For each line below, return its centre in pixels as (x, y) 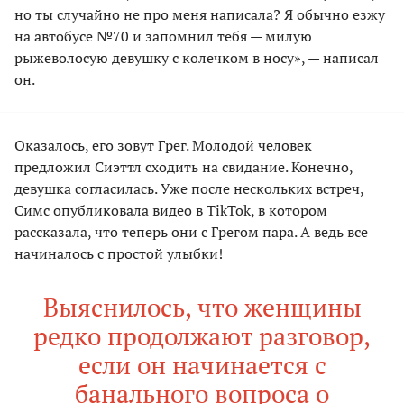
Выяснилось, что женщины (202, 307)
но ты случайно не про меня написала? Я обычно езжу (200, 14)
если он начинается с (202, 364)
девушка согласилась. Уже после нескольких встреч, (189, 188)
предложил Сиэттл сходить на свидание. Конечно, (184, 166)
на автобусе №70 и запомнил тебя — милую (163, 36)
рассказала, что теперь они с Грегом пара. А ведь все (191, 231)
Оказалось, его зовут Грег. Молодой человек (163, 145)
